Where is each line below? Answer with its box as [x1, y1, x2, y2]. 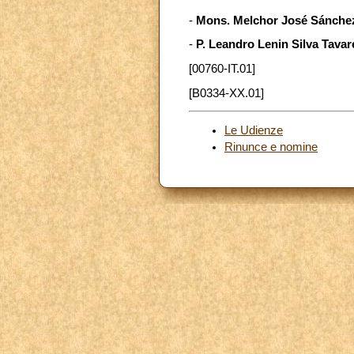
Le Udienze [224, 123, 283, 137]
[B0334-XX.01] [189, 86, 264, 100]
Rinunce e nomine [224, 140, 318, 153]
